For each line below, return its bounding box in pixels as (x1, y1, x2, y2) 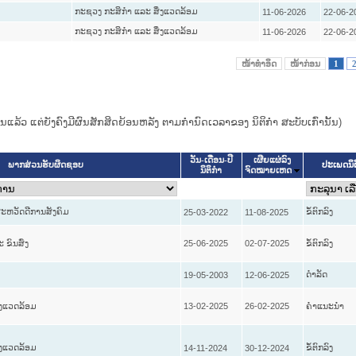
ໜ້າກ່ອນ (289, 58, 320, 68)
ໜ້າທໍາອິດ (241, 58, 277, 68)
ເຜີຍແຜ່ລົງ (253, 156, 291, 165)
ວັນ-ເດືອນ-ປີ (189, 156, 233, 165)
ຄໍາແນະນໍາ (305, 301, 344, 311)
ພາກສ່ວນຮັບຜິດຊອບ (7, 161, 83, 170)
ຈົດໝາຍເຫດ (245, 166, 292, 176)
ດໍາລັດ (305, 269, 327, 280)
